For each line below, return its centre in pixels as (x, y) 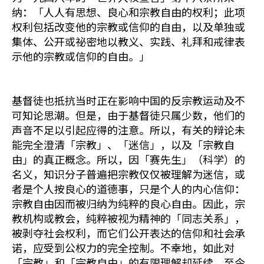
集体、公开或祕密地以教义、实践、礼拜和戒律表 (128, 41)
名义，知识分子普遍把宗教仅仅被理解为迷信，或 (128, 174)
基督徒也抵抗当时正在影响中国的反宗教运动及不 (128, 100)
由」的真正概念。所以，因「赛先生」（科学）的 (128, 159)
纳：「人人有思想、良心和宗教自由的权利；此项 (128, 12)
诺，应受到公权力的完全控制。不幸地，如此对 (123, 247)
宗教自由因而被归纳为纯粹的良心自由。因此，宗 (128, 203)
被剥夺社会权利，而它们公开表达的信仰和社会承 (128, 233)
